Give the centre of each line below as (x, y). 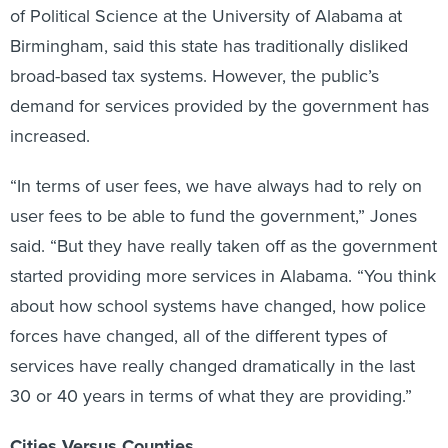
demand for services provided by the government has (219, 106)
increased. (50, 136)
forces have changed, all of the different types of (198, 336)
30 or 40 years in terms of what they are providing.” (211, 396)
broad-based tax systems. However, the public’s (194, 76)
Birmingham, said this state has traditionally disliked (209, 46)
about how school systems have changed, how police (218, 306)
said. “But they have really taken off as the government (223, 246)
